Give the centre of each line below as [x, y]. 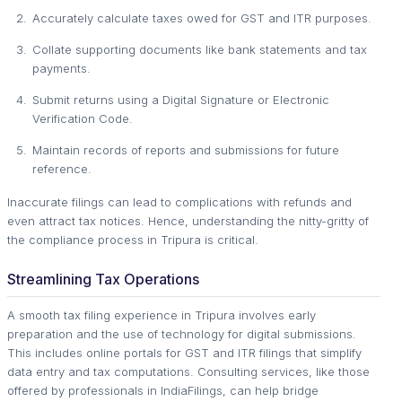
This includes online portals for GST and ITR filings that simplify [184, 352]
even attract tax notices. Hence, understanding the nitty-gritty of [188, 220]
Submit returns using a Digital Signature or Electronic [181, 99]
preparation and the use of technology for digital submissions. [182, 333]
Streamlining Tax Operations [103, 279]
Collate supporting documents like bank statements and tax [200, 49]
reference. [62, 168]
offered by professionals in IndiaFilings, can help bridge [163, 390]
